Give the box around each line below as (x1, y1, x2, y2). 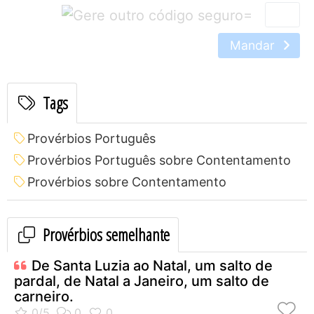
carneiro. (14, 288, 74, 306)
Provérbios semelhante (39, 223, 170, 247)
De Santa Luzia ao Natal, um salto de (32, 257, 273, 275)
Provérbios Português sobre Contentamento (27, 153, 291, 168)
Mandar (230, 38, 278, 53)
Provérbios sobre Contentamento (27, 175, 226, 190)
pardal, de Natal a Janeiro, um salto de (14, 273, 269, 290)
